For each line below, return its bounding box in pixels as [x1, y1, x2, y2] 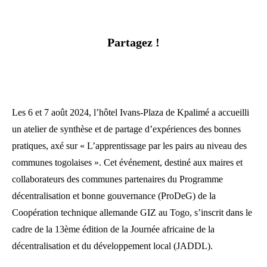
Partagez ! [107, 36, 160, 49]
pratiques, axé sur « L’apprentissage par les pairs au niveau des [12, 141, 247, 151]
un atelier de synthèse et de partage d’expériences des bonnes [12, 124, 241, 135]
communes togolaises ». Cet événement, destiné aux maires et [12, 157, 243, 168]
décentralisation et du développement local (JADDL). [12, 241, 213, 252]
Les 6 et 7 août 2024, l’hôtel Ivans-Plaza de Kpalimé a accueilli [12, 107, 249, 118]
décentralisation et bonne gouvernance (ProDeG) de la [12, 191, 216, 201]
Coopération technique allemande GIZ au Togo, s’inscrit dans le [12, 207, 252, 218]
